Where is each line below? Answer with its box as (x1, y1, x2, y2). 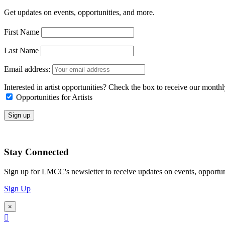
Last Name (4, 46, 41, 55)
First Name (4, 27, 41, 36)
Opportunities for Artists (16, 92, 92, 101)
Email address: (4, 64, 52, 73)
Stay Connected (4, 147, 69, 158)
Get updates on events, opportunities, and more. (4, 8, 155, 17)
